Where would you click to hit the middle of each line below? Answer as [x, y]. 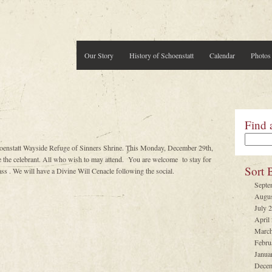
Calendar [222, 55]
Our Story [99, 55]
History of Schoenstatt [161, 55]
